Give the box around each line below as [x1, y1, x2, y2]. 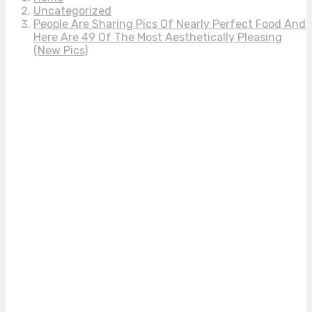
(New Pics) [33, 44, 88, 58]
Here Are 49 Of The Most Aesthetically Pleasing [33, 31, 282, 45]
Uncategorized [33, 4, 111, 18]
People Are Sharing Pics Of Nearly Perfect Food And [33, 17, 306, 31]
